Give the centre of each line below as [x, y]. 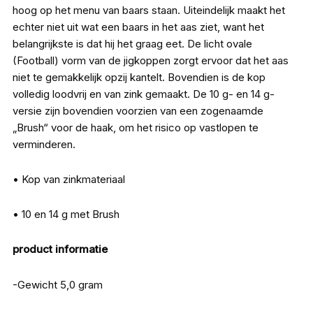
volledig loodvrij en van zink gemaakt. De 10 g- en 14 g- [144, 94]
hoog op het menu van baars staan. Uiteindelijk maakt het [149, 10]
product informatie [60, 249]
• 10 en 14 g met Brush [66, 214]
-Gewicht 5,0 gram [58, 284]
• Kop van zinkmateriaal [69, 179]
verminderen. [44, 144]
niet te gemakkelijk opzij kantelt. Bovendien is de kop [139, 77]
